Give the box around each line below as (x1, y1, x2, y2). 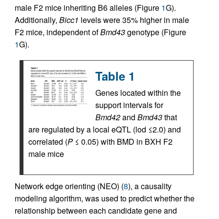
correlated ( (28, 136, 67, 147)
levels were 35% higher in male (79, 14, 189, 25)
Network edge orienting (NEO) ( (15, 180, 124, 192)
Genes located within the (95, 87, 181, 98)
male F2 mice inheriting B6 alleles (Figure (15, 2, 161, 13)
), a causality (128, 180, 172, 192)
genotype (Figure (125, 26, 186, 38)
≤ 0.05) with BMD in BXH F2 (73, 136, 173, 147)
